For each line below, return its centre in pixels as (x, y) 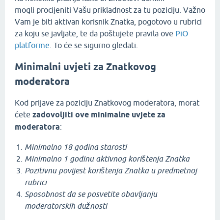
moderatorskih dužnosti (66, 206)
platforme (32, 45)
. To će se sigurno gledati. (94, 45)
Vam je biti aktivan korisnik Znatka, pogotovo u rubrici (108, 22)
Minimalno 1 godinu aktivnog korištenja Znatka (107, 159)
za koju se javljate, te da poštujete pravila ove (95, 34)
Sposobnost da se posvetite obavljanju (91, 194)
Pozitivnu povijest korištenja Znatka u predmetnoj (111, 171)
